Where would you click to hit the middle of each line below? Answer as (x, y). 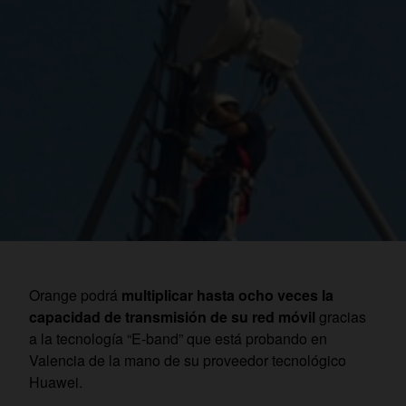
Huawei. (56, 382)
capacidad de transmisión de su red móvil (172, 317)
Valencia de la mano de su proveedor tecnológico (188, 361)
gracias (341, 317)
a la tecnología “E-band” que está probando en (178, 339)
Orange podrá (75, 295)
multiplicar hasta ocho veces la (227, 295)
